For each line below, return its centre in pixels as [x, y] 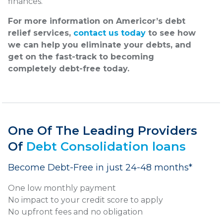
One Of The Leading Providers [103, 131]
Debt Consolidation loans [106, 147]
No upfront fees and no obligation [75, 212]
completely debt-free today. [69, 69]
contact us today [110, 33]
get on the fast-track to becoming [81, 57]
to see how [171, 33]
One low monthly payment [62, 188]
